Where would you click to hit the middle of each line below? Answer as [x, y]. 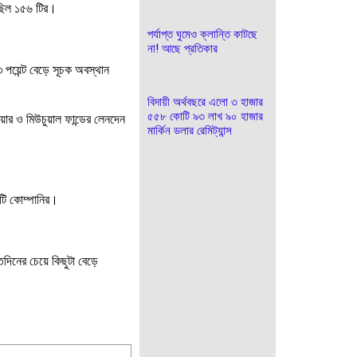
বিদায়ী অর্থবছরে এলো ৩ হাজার [205, 102]
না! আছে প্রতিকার [182, 49]
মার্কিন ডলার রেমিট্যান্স [190, 131]
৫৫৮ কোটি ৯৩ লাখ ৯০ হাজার [205, 116]
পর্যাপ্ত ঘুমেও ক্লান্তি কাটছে [202, 34]
